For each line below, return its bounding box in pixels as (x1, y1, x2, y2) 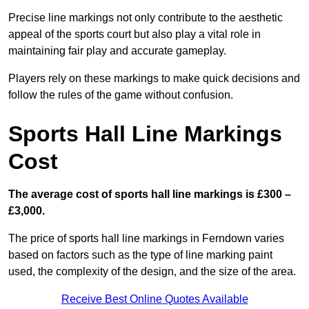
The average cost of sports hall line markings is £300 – (8, 188, 291, 201)
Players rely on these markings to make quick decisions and (8, 72, 300, 85)
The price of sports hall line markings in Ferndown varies (8, 232, 284, 245)
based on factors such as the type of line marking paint (8, 249, 272, 261)
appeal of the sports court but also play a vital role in (8, 28, 261, 41)
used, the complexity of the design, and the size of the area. (8, 266, 296, 278)
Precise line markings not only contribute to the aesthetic (8, 12, 283, 24)
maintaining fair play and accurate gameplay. (8, 45, 226, 57)
